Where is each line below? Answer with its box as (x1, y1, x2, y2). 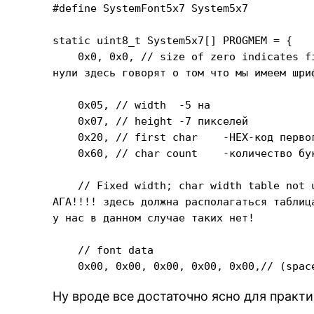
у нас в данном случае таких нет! (53, 212, 255, 224)
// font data (53, 244, 154, 256)
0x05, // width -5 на (53, 99, 211, 111)
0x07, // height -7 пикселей (53, 115, 249, 127)
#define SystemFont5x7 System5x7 (53, 2, 249, 14)
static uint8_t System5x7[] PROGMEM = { (53, 34, 293, 46)
